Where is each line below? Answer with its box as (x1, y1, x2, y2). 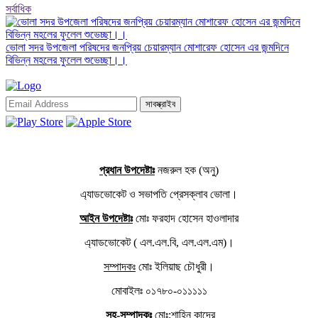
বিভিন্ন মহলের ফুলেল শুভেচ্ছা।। (6, 53, 127, 66)
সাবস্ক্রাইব (146, 98, 175, 109)
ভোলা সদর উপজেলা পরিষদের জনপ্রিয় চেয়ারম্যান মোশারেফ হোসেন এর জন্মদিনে (6, 40, 289, 53)
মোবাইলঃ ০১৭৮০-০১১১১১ (111, 284, 207, 297)
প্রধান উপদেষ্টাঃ (99, 163, 155, 176)
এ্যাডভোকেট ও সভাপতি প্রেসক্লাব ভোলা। (80, 187, 238, 200)
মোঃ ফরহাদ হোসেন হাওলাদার (133, 212, 238, 224)
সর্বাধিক (6, 2, 31, 15)
